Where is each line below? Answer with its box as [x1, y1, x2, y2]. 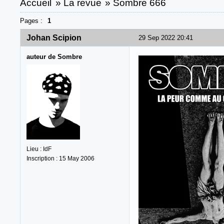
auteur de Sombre [26, 52, 82, 60]
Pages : [20, 17, 42, 24]
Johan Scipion [26, 33, 81, 42]
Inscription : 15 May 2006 [26, 154, 94, 162]
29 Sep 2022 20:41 [138, 33, 193, 41]
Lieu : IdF [26, 145, 51, 152]
